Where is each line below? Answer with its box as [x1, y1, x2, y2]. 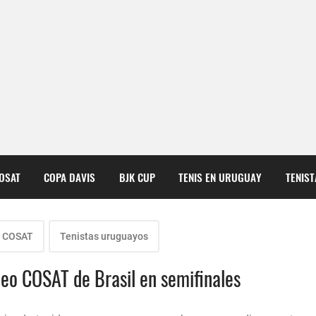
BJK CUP [119, 169, 155, 185]
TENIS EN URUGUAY [178, 169, 262, 185]
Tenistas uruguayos [60, 231, 148, 243]
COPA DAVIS [44, 169, 96, 185]
